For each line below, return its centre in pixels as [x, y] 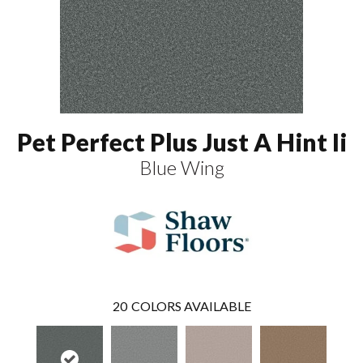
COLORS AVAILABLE [191, 306]
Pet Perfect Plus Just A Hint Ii [181, 142]
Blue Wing [181, 168]
